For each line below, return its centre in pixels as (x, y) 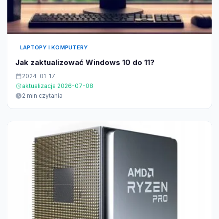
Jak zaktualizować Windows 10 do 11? (85, 62)
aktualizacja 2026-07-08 (58, 86)
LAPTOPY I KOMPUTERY (54, 47)
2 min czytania (42, 95)
